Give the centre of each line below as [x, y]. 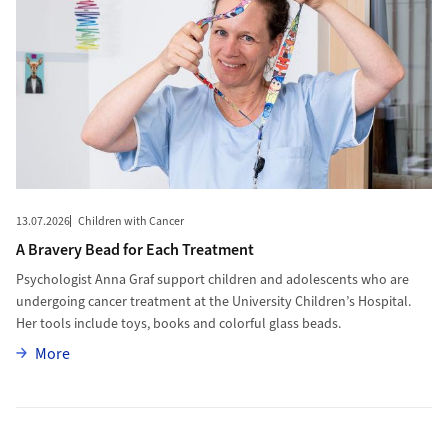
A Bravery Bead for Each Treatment [134, 250]
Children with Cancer [130, 222]
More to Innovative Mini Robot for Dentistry [158, 419]
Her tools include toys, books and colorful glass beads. [178, 324]
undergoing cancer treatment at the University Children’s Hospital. [213, 302]
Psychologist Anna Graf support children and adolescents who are [212, 280]
